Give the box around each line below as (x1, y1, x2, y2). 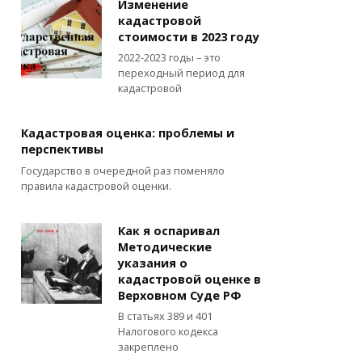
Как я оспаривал (118, 223, 220, 239)
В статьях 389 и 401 (118, 308, 213, 323)
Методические (118, 239, 212, 255)
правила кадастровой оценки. (21, 178, 171, 193)
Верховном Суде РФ (118, 288, 241, 304)
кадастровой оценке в (118, 271, 261, 288)
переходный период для (118, 65, 245, 81)
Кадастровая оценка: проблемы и (21, 125, 234, 141)
